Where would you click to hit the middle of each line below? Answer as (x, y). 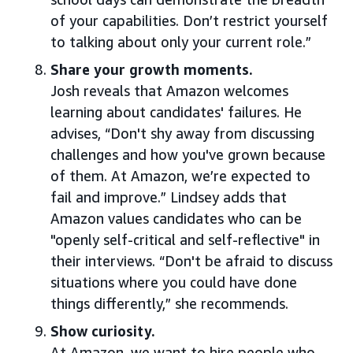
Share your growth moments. (152, 70)
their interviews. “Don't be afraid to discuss (191, 261)
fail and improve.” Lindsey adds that (169, 197)
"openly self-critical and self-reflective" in (185, 240)
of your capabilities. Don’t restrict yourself (189, 21)
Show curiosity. (103, 331)
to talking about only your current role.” (181, 42)
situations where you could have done (174, 282)
